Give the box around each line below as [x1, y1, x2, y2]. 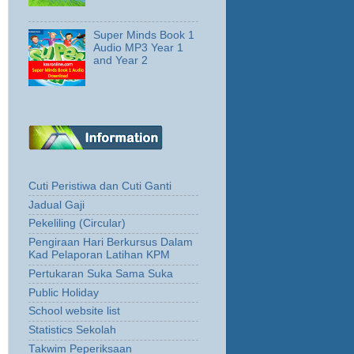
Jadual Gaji [28, 198, 85, 211]
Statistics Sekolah [28, 324, 116, 337]
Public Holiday [28, 286, 99, 299]
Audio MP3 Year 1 [93, 42, 184, 55]
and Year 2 [93, 55, 149, 67]
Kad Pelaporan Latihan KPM [28, 249, 170, 262]
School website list [28, 305, 120, 318]
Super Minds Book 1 [93, 29, 195, 42]
